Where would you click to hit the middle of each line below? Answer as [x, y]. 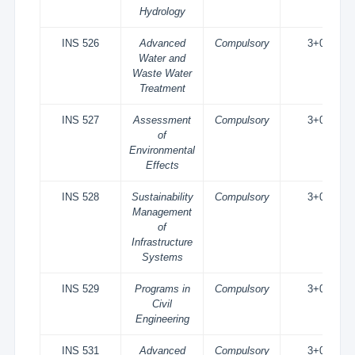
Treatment [162, 88]
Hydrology [162, 11]
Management [162, 212]
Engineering [162, 319]
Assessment [162, 120]
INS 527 [81, 120]
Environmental [162, 150]
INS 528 [81, 197]
